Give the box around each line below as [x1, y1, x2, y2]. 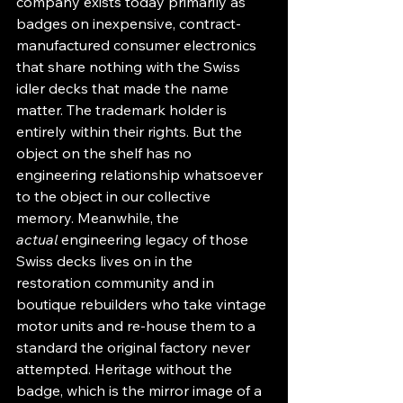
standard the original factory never [16, 337, 254, 356]
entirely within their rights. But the [16, 121, 246, 140]
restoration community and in [16, 273, 218, 291]
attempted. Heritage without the [16, 359, 236, 378]
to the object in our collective [16, 186, 214, 205]
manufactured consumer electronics [16, 35, 260, 54]
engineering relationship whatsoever [16, 165, 266, 184]
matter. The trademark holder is [16, 100, 230, 119]
